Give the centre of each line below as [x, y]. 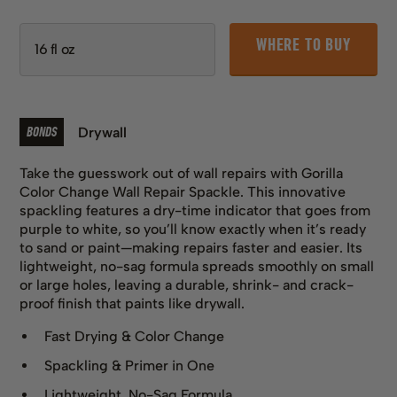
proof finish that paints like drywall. [132, 304]
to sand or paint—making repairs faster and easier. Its [191, 248]
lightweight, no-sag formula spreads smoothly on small [197, 267]
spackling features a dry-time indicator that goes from [195, 211]
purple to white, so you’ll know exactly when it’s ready [193, 230]
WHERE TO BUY [304, 45]
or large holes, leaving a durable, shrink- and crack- [187, 285]
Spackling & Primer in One [130, 366]
